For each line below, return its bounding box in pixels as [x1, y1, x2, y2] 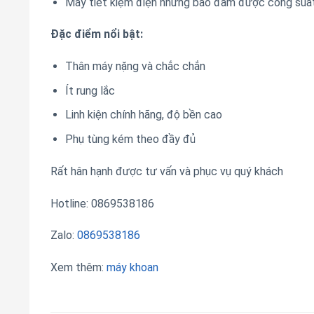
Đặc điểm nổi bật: [50, 27, 146, 41]
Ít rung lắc [64, 83, 115, 97]
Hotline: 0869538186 [50, 196, 154, 210]
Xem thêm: [50, 261, 107, 275]
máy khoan [107, 261, 158, 275]
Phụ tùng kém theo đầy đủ [64, 132, 196, 146]
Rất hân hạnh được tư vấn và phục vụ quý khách [50, 164, 283, 178]
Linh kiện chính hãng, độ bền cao [64, 108, 222, 122]
